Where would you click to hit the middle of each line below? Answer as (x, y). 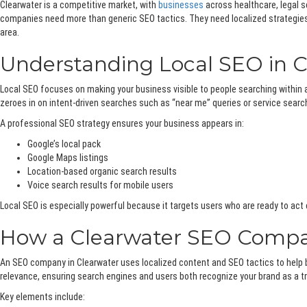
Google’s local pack (64, 144)
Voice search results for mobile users (100, 185)
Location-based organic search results (102, 172)
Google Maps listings (68, 158)
